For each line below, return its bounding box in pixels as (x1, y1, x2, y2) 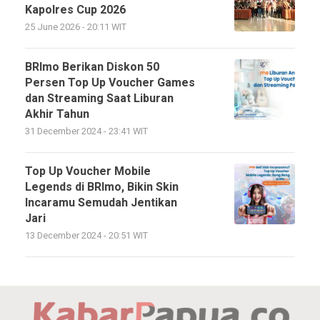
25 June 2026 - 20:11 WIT (25, 21, 126, 34)
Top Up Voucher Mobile (25, 163, 151, 180)
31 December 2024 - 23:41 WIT (25, 125, 148, 138)
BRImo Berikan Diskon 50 (25, 59, 159, 76)
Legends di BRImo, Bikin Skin (25, 179, 179, 196)
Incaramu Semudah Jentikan (25, 194, 177, 211)
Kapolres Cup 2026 (25, 1, 126, 19)
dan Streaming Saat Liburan (25, 90, 174, 107)
